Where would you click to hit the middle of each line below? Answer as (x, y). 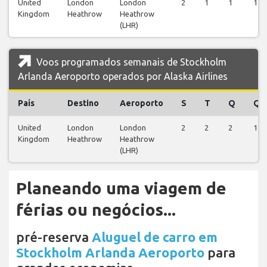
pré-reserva (54, 237)
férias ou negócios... (96, 209)
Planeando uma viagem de (121, 188)
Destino (83, 103)
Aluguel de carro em (155, 237)
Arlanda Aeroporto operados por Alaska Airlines (123, 76)
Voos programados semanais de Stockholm (130, 62)
